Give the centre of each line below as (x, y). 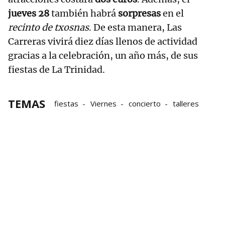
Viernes (103, 104)
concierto (145, 104)
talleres (186, 104)
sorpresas (139, 14)
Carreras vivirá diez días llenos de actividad (103, 42)
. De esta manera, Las (135, 28)
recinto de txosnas (48, 28)
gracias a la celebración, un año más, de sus (103, 56)
